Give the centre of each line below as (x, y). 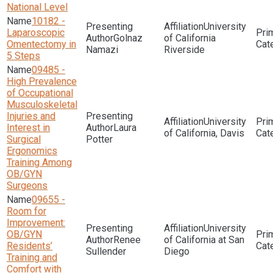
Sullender (106, 251)
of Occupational (40, 93)
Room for (27, 211)
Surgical (24, 139)
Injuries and (31, 116)
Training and (32, 257)
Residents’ (30, 246)
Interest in (28, 128)
